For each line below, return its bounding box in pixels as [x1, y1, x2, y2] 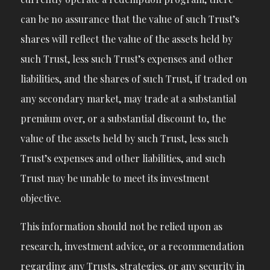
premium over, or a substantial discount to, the [20, 112, 226, 125]
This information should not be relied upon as [20, 219, 222, 233]
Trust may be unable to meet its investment [20, 172, 209, 185]
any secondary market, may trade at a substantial [20, 92, 236, 105]
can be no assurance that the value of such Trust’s [20, 13, 239, 26]
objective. [20, 192, 61, 205]
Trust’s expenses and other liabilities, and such [20, 152, 225, 165]
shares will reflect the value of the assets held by [20, 33, 233, 46]
